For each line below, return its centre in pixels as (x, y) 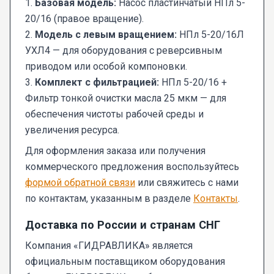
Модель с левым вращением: (106, 35)
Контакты (216, 199)
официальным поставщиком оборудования (125, 262)
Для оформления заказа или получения (115, 151)
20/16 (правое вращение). (84, 19)
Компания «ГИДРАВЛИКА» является (109, 246)
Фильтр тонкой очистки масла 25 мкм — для (126, 98)
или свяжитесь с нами (187, 183)
